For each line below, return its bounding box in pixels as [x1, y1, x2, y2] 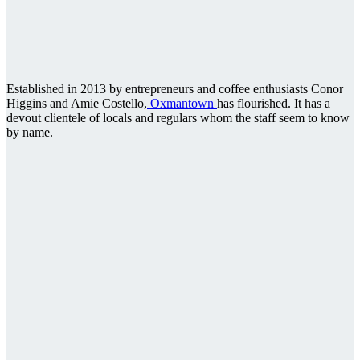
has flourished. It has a [217, 96, 330, 111]
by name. [6, 125, 53, 140]
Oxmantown [147, 96, 217, 111]
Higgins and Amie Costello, [6, 96, 147, 111]
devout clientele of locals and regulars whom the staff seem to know [6, 111, 350, 125]
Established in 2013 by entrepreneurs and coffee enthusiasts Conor [6, 82, 343, 96]
